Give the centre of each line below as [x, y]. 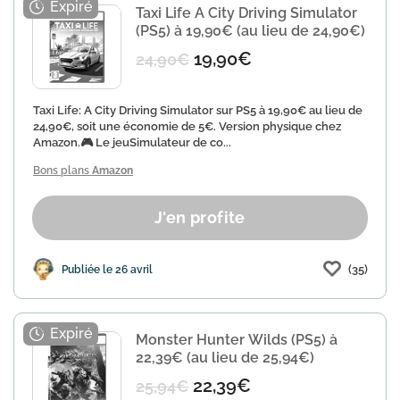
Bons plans [62, 171]
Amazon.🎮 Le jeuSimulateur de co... [132, 142]
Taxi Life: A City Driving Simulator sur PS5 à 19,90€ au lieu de [198, 110]
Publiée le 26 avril [107, 269]
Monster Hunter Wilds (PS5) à [237, 340]
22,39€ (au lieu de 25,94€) [225, 358]
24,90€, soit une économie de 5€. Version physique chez [187, 126]
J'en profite [200, 217]
